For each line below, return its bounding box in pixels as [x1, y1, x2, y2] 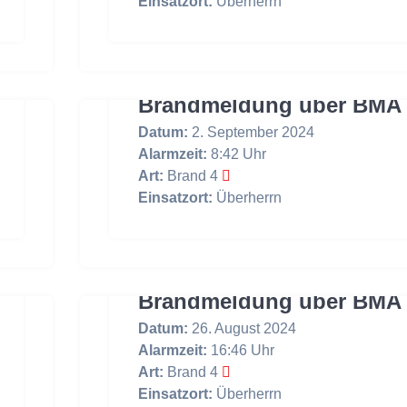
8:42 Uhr [206, 145, 266, 162]
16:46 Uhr [206, 342, 274, 358]
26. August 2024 [187, 320, 296, 336]
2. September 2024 [187, 124, 314, 140]
